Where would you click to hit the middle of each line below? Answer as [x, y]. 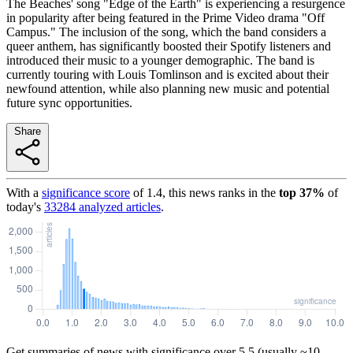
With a [22, 192]
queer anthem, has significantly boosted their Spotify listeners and [169, 46]
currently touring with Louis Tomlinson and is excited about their [167, 74]
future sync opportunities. [69, 102]
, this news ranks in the [219, 192]
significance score [86, 192]
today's [24, 206]
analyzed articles [118, 206]
